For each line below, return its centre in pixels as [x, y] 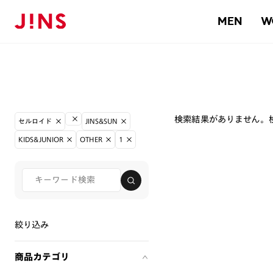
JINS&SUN [101, 121]
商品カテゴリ [42, 257]
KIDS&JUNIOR [41, 139]
